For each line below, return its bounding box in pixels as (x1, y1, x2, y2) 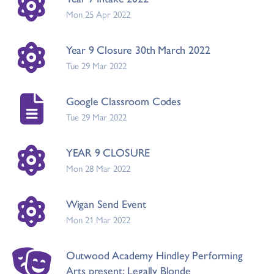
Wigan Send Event (65, 196, 146, 211)
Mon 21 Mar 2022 (65, 213, 130, 226)
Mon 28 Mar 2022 (65, 161, 130, 174)
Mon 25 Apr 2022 (65, 7, 130, 20)
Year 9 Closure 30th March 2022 (65, 42, 210, 57)
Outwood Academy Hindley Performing (65, 247, 243, 262)
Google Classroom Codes (65, 93, 181, 108)
